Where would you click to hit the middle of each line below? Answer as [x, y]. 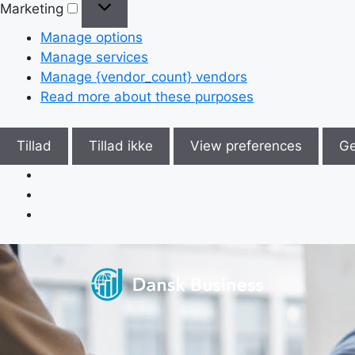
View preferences [246, 145]
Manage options [92, 38]
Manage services [94, 57]
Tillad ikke [121, 145]
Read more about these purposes [147, 97]
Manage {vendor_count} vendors [144, 77]
